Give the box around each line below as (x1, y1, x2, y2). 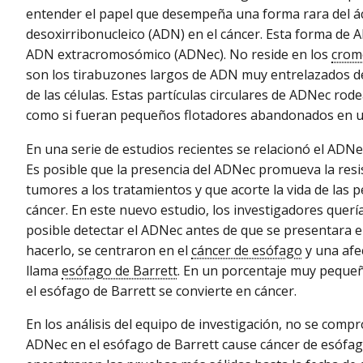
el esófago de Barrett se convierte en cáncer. (26, 281, 297, 300)
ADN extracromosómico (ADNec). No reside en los (26, 45, 331, 64)
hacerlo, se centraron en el (26, 241, 191, 259)
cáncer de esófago (191, 241, 302, 259)
